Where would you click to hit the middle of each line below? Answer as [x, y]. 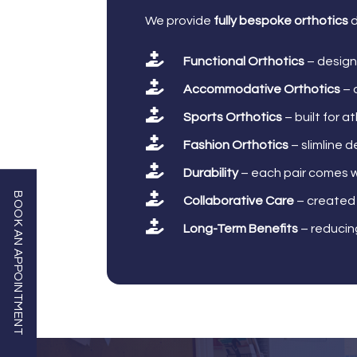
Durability [210, 173]
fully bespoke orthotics [281, 20]
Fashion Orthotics [235, 145]
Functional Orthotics [243, 61]
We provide [180, 20]
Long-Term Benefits [240, 228]
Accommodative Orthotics [261, 89]
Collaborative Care [238, 200]
